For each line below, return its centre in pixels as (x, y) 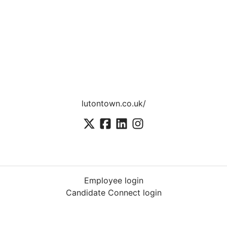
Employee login (113, 181)
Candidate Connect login (113, 193)
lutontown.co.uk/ (113, 103)
